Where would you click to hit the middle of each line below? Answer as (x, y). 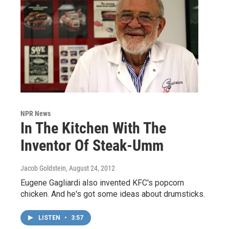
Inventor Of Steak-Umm (92, 146)
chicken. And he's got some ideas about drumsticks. (113, 194)
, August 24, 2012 (90, 168)
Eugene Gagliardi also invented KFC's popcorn (102, 183)
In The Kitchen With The (93, 128)
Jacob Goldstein (43, 168)
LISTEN (50, 218)
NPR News (36, 114)
